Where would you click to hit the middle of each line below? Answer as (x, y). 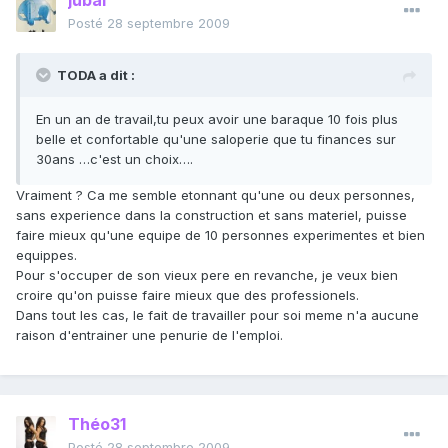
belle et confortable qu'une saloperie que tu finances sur (216, 139)
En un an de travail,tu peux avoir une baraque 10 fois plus (217, 119)
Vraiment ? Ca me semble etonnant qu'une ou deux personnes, (215, 195)
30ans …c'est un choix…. (114, 159)
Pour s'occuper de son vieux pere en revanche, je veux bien (207, 275)
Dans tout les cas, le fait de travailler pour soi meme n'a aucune (217, 315)
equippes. (46, 255)
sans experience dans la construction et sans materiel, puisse (211, 215)
